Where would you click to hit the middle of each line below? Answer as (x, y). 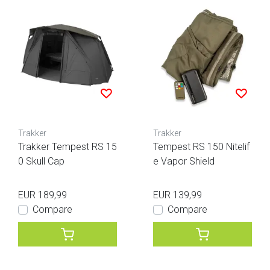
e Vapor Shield (184, 162)
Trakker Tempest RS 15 (67, 147)
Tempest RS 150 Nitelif (201, 147)
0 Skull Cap (41, 162)
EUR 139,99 (177, 195)
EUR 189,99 (42, 195)
